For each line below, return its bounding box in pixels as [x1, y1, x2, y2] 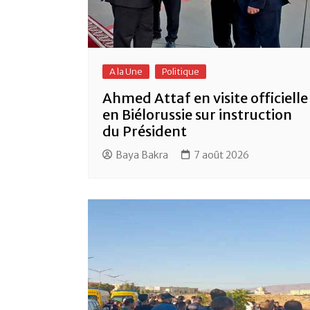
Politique [162, 66, 199, 78]
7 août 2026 [194, 149, 249, 162]
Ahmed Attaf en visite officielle [102, 89, 308, 107]
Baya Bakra [116, 149, 168, 162]
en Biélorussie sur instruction [102, 106, 292, 124]
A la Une [109, 66, 143, 78]
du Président [102, 122, 187, 140]
